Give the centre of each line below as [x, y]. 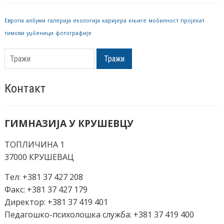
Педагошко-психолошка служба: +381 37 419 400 [99, 215]
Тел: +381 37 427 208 [43, 177]
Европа [14, 21]
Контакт [25, 89]
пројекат [192, 21]
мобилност [163, 21]
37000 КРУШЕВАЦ [39, 157]
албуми [35, 21]
